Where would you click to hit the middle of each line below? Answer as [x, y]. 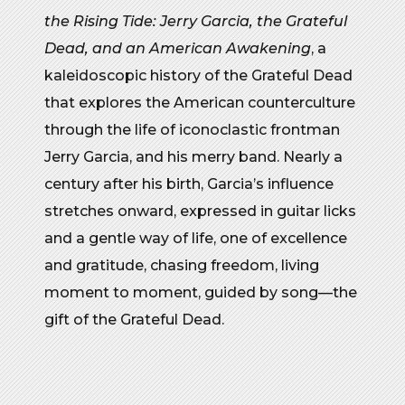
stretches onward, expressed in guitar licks [200, 212]
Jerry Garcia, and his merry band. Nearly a [193, 157]
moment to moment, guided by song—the [201, 293]
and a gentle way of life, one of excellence [196, 239]
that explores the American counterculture [200, 103]
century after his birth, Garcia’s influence [189, 184]
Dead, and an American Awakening [178, 49]
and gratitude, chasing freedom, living [182, 266]
